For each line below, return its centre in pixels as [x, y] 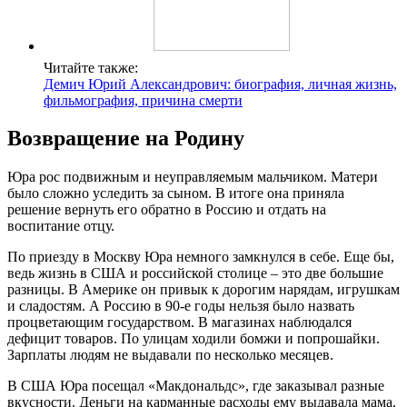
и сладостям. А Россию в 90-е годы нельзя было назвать [181, 306]
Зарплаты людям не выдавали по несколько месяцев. [170, 355]
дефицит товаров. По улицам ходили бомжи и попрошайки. [194, 339]
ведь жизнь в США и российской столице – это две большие [195, 273]
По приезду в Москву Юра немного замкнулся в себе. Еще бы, [201, 257]
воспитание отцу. [61, 226]
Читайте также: [91, 67]
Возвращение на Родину [126, 139]
